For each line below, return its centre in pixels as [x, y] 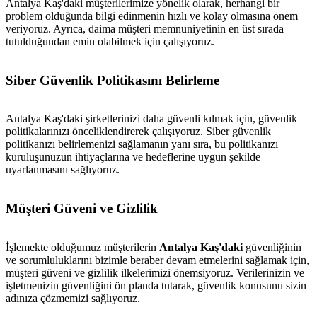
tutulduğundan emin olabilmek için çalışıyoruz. [110, 42]
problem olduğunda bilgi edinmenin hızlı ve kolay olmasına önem [152, 16]
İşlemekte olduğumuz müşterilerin [82, 247]
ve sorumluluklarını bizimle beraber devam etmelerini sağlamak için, [157, 260]
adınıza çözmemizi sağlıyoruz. [73, 298]
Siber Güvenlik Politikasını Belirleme [113, 80]
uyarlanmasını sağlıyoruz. [63, 170]
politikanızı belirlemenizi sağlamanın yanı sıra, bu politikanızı [142, 144]
